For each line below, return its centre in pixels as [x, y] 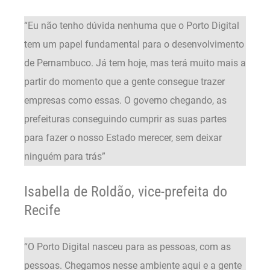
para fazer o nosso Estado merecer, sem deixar [123, 137]
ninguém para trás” [65, 156]
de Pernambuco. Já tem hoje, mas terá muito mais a [135, 63]
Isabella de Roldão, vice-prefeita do [126, 192]
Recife [42, 211]
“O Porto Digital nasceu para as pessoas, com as [127, 247]
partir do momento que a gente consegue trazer [124, 81]
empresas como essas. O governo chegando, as [125, 100]
